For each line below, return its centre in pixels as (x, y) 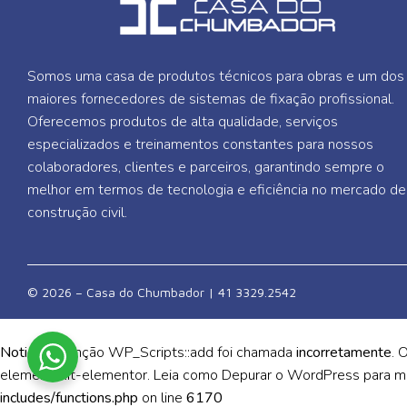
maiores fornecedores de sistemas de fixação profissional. (211, 99)
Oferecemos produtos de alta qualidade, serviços (183, 122)
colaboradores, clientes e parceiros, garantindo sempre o (206, 167)
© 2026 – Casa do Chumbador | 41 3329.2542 (162, 293)
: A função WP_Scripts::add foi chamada (169, 353)
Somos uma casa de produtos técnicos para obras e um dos (216, 76)
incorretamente (344, 353)
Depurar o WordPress (291, 376)
